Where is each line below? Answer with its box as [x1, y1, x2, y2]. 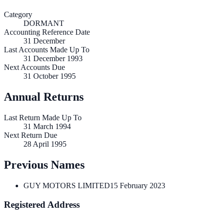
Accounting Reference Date [4, 28, 90, 37]
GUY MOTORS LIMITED [23, 181, 110, 190]
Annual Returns [4, 90, 84, 104]
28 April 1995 [23, 140, 66, 149]
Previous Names [4, 158, 85, 172]
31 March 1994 [23, 122, 71, 131]
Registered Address [4, 199, 80, 210]
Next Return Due [4, 131, 57, 140]
